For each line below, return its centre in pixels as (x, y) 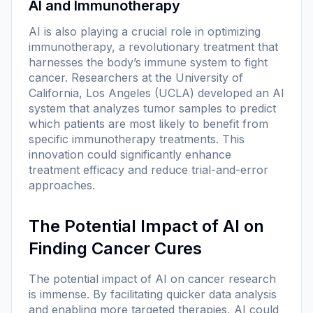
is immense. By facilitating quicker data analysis (153, 294)
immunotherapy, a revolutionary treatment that (153, 46)
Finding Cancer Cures (115, 248)
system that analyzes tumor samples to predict (152, 108)
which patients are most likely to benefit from (148, 123)
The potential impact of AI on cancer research (152, 278)
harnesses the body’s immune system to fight (148, 62)
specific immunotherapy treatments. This (137, 139)
